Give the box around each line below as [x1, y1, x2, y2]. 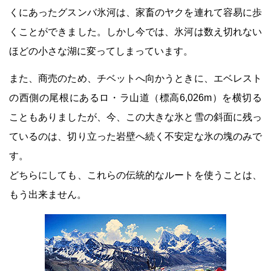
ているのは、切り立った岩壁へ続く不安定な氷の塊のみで [9, 131, 262, 142]
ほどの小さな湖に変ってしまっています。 [9, 46, 193, 56]
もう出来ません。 [9, 189, 87, 200]
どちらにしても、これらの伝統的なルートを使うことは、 [9, 170, 262, 180]
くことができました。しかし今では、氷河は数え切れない [9, 27, 262, 37]
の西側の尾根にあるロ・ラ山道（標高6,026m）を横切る [9, 93, 262, 103]
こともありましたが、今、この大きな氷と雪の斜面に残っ [9, 112, 262, 122]
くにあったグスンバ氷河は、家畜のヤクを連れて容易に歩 [9, 7, 262, 18]
